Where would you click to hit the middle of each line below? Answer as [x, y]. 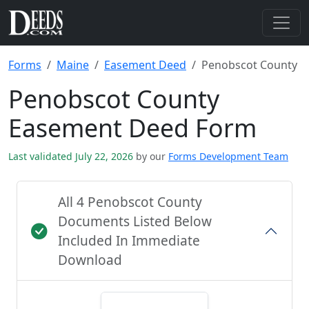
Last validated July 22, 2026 [72, 156]
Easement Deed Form [132, 128]
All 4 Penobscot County [130, 202]
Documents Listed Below [135, 221]
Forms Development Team [228, 156]
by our [151, 156]
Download [90, 260]
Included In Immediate [129, 241]
